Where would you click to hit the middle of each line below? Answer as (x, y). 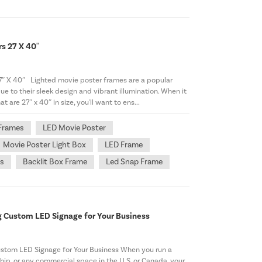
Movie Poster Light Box (45, 145)
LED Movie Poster (75, 128)
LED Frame (124, 145)
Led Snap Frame (135, 162)
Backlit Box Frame (55, 162)
